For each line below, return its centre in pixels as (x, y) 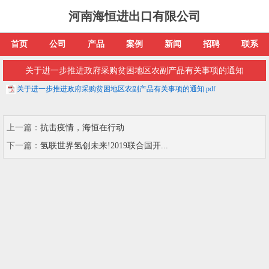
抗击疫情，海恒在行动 (82, 127)
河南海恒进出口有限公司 (134, 16)
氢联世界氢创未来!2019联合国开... (104, 145)
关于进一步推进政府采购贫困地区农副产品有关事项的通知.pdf (116, 89)
